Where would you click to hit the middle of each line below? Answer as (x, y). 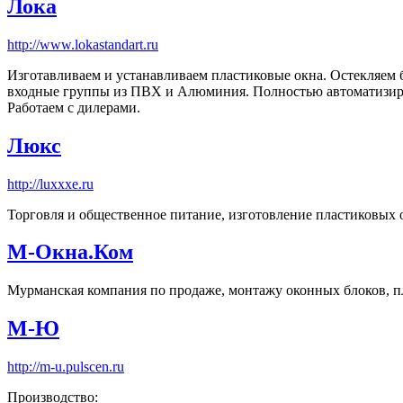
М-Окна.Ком (70, 252)
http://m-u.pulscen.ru (66, 367)
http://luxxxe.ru (50, 184)
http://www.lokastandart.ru (83, 44)
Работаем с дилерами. (74, 107)
